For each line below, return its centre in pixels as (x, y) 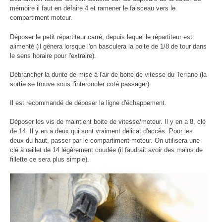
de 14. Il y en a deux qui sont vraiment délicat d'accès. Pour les (101, 131)
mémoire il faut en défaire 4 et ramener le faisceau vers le (93, 8)
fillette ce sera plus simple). (50, 160)
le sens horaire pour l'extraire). (53, 55)
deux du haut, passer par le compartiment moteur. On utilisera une (105, 141)
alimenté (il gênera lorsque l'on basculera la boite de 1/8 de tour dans (108, 46)
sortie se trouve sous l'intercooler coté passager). (81, 84)
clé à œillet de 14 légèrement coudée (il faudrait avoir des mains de (106, 150)
